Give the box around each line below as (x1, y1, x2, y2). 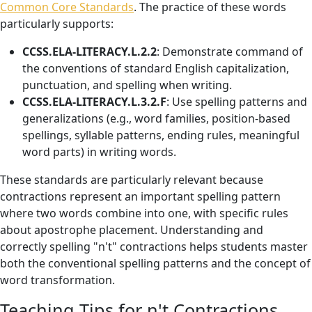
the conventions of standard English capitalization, (22, 61, 289, 76)
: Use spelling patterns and (166, 94, 307, 109)
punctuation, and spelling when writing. (22, 77, 232, 93)
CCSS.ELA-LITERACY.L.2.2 (22, 44, 157, 59)
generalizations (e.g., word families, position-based (22, 111, 290, 126)
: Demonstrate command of (157, 44, 303, 59)
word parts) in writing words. (22, 144, 176, 159)
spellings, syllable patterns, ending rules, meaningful (22, 127, 299, 143)
